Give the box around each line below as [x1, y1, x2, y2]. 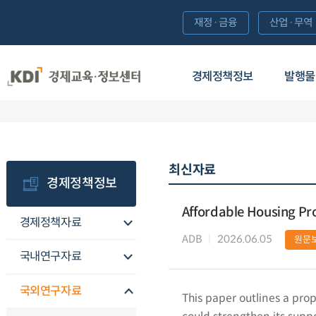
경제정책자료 [19, 214, 82, 230]
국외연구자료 [19, 284, 82, 299]
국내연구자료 [19, 249, 82, 265]
